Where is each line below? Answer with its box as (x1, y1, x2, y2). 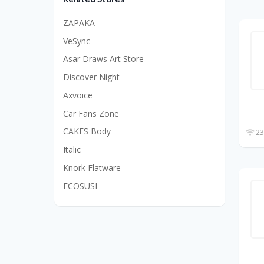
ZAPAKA (63, 16, 95, 28)
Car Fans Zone (63, 107, 119, 119)
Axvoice (63, 89, 93, 101)
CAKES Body (63, 126, 111, 137)
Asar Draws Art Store (63, 53, 144, 65)
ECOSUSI (63, 180, 97, 192)
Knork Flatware (63, 161, 121, 173)
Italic (63, 144, 81, 155)
